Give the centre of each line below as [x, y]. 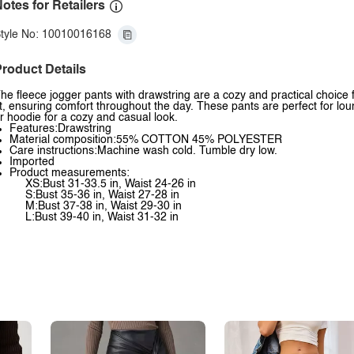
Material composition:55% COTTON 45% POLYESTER [146, 140]
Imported [32, 162]
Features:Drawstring [60, 129]
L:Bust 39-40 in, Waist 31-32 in [102, 217]
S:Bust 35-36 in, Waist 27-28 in [102, 195]
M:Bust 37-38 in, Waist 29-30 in [104, 206]
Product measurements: [70, 173]
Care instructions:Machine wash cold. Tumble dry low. [143, 151]
